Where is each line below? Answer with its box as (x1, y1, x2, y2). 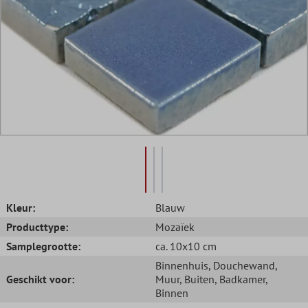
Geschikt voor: (6, 272, 74, 286)
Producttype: (6, 219, 68, 234)
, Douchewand (208, 258, 275, 272)
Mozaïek (155, 219, 195, 234)
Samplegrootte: (6, 239, 80, 253)
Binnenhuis (155, 258, 208, 272)
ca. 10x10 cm (155, 239, 217, 253)
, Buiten (179, 272, 214, 286)
